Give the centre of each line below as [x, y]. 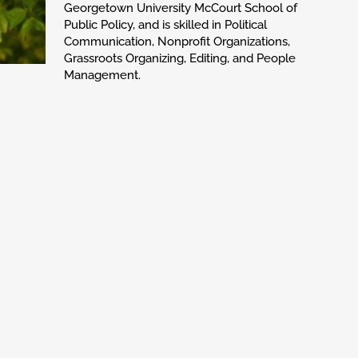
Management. [102, 75]
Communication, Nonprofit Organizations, [177, 41]
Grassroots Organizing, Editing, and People [179, 58]
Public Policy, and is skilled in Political [165, 24]
